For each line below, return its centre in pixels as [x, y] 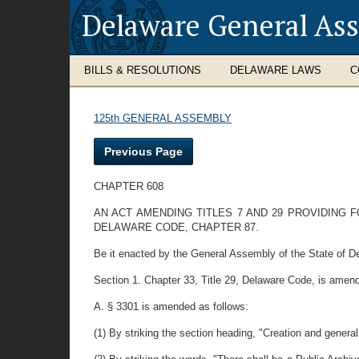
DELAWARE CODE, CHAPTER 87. [176, 227]
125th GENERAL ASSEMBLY [163, 118]
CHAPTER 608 [129, 186]
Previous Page [143, 151]
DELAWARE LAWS [276, 70]
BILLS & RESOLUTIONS [143, 70]
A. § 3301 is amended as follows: [171, 307]
